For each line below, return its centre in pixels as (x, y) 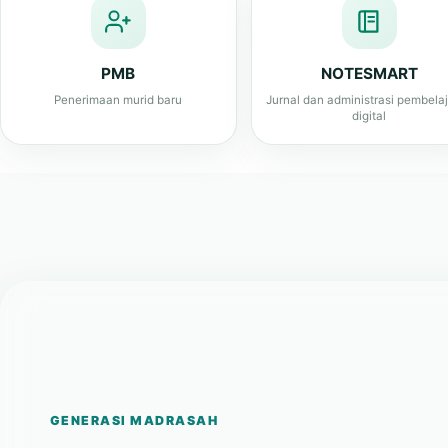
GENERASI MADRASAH (134, 359)
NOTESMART (369, 12)
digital (369, 54)
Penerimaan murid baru (118, 38)
